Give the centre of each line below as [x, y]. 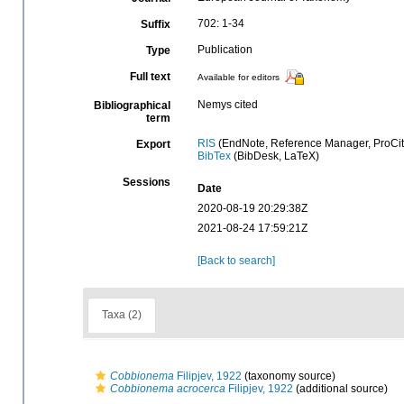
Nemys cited [227, 105]
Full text [150, 77]
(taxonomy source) [289, 376]
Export [153, 144]
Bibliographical [132, 106]
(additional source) [340, 388]
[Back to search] [236, 261]
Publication [225, 50]
